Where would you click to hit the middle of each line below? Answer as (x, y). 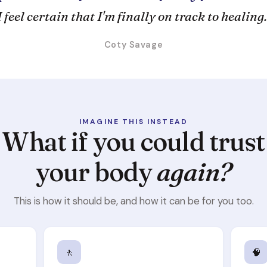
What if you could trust (133, 142)
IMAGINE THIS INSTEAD (133, 122)
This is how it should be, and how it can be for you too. (133, 201)
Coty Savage (133, 45)
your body (96, 172)
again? (194, 172)
